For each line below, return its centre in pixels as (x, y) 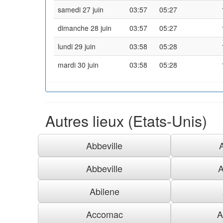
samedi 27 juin (81, 9)
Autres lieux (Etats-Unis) (126, 120)
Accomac (104, 214)
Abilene (104, 191)
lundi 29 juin (77, 46)
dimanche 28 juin (85, 28)
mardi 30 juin (78, 64)
